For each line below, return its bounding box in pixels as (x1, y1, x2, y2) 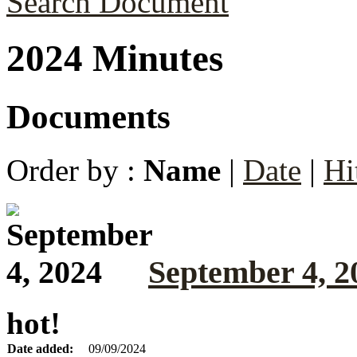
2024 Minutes (6, 37, 223, 80)
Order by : (6, 152, 143, 187)
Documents (6, 97, 171, 135)
